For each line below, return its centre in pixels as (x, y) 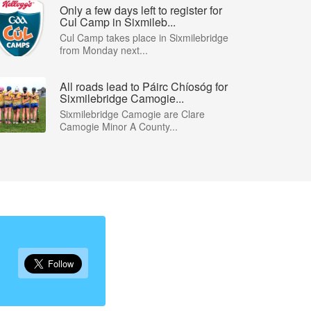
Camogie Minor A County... (119, 126)
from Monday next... (104, 50)
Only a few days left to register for (141, 10)
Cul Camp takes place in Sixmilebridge (144, 37)
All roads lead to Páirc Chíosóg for (144, 86)
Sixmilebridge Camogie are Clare (132, 114)
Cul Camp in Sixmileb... (118, 22)
